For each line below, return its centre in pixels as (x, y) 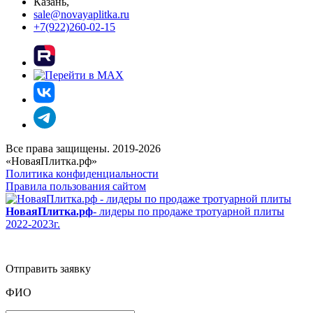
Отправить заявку (48, 269)
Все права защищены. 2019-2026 (83, 149)
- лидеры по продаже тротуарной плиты (189, 212)
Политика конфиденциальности (82, 174)
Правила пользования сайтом (76, 187)
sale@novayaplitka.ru (81, 15)
